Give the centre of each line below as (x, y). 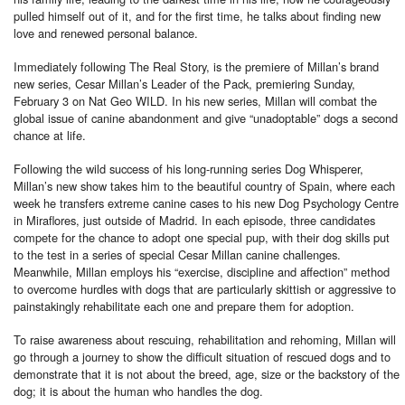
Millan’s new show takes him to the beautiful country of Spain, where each (204, 185)
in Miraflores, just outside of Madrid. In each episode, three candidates (194, 220)
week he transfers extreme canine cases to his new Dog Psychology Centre (206, 202)
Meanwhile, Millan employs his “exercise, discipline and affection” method (202, 271)
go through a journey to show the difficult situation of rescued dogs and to (202, 356)
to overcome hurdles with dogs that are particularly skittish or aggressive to (205, 288)
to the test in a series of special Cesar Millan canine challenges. (177, 254)
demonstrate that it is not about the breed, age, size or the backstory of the (207, 373)
